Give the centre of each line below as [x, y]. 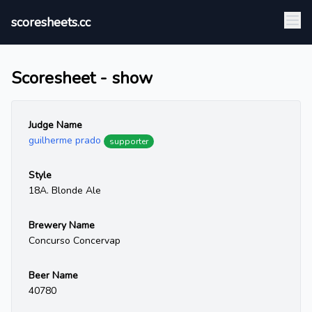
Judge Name [55, 125]
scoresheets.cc [51, 22]
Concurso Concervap [75, 241]
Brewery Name [62, 225]
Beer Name [53, 275]
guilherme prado [65, 140]
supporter [129, 141]
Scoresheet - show [82, 78]
